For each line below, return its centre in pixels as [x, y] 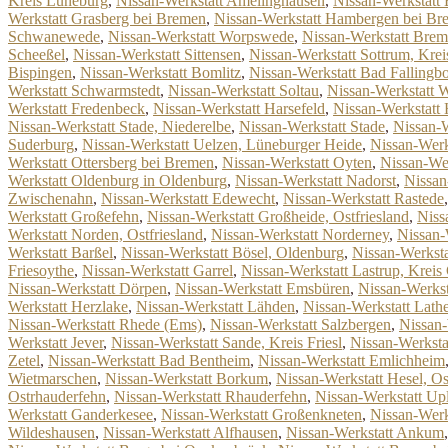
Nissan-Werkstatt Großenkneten [261, 414]
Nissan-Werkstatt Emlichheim [351, 360]
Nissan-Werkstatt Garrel [157, 270]
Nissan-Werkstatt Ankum [365, 432]
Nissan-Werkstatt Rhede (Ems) [105, 324]
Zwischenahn [50, 198]
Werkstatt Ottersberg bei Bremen [111, 162]
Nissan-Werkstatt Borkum [186, 378]
